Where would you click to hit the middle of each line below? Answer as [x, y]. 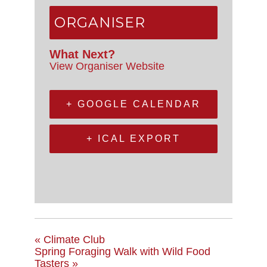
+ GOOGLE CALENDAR [133, 104]
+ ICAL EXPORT [133, 138]
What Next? [82, 54]
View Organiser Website [107, 66]
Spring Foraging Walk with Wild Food [122, 251]
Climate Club [73, 239]
